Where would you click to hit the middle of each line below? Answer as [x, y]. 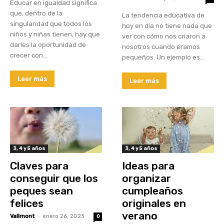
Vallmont [22, 216]
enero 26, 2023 [63, 216]
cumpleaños [152, 191]
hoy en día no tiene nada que [167, 26]
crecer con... [29, 55]
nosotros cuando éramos [161, 47]
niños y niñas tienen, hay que [55, 34]
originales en [154, 203]
